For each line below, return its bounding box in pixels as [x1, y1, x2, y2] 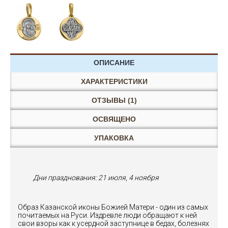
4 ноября [129, 174, 159, 182]
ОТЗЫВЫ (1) [91, 96, 137, 104]
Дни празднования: [33, 174, 98, 182]
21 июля [98, 174, 126, 182]
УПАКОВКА [94, 134, 134, 142]
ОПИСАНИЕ [94, 59, 134, 67]
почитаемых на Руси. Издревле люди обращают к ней [18, 211, 197, 219]
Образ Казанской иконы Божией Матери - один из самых [18, 203, 208, 211]
